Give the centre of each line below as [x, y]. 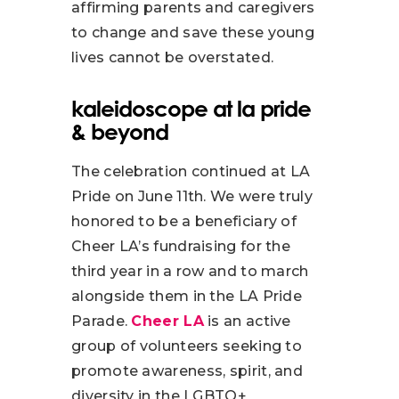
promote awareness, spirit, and [187, 370]
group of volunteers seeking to [187, 346]
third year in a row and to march [190, 271]
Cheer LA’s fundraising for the [181, 246]
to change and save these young [193, 33]
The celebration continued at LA [191, 171]
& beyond [120, 132]
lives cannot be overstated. [173, 58]
